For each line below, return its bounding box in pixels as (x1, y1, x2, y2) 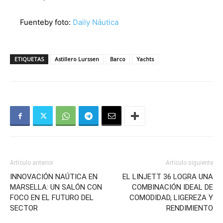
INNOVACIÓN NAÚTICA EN (10, 172, 98, 182)
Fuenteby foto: (20, 17, 73, 27)
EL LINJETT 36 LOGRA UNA (122, 172, 213, 182)
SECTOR (10, 204, 38, 213)
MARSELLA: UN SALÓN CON (10, 183, 102, 192)
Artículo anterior (10, 159, 53, 167)
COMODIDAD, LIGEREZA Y (129, 193, 213, 203)
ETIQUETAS (14, 55, 44, 63)
